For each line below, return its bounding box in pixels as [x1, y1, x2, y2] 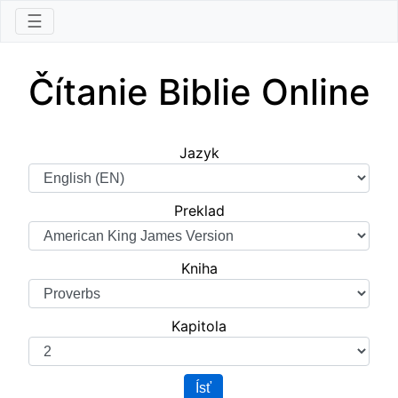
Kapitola [171, 317, 227, 335]
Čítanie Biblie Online [28, 70, 370, 114]
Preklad [173, 202, 225, 219]
